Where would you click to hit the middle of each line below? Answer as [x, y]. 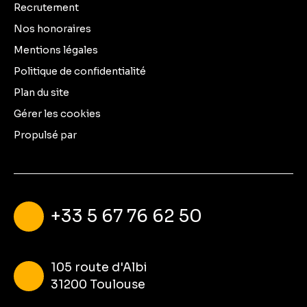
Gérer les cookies [57, 114]
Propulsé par [45, 135]
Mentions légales [56, 50]
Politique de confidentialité [80, 72]
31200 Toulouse [98, 284]
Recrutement [46, 8]
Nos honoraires [52, 29]
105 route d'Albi [99, 267]
